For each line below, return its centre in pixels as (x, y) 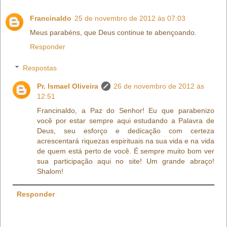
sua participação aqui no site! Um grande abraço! (126, 161)
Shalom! (50, 171)
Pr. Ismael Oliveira (68, 86)
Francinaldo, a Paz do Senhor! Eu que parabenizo (126, 110)
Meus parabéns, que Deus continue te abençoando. (113, 33)
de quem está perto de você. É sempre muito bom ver (126, 151)
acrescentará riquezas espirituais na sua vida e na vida (126, 141)
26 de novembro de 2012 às (159, 86)
